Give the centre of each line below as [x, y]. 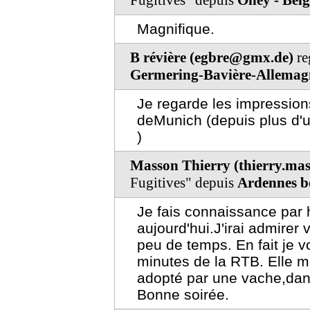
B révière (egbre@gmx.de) [212, 57]
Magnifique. [176, 29]
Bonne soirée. [183, 294]
